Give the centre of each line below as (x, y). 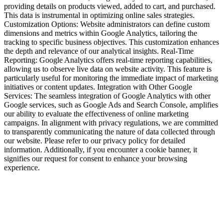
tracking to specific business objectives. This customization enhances (111, 42)
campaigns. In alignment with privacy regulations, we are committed (111, 122)
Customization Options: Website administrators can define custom (107, 24)
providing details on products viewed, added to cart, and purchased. (110, 6)
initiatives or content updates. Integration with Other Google (98, 87)
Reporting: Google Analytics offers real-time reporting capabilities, (108, 60)
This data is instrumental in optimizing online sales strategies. (99, 15)
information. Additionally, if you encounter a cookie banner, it (101, 149)
